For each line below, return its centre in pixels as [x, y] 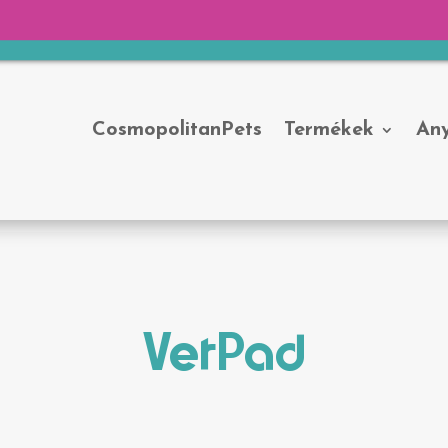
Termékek [329, 130]
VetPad [224, 357]
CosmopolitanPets [177, 130]
